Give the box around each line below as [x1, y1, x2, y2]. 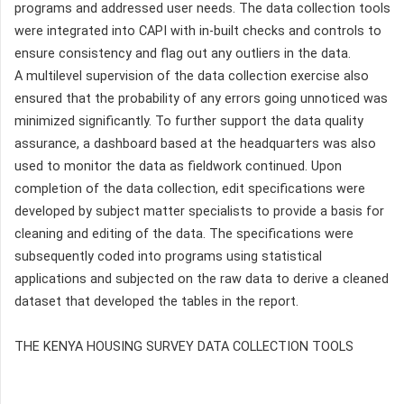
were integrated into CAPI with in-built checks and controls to [14, 23, 381, 39]
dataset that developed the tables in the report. [14, 293, 298, 309]
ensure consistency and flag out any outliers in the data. [14, 45, 351, 61]
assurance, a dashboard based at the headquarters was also [14, 135, 376, 151]
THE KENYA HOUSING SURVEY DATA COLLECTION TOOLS [14, 338, 353, 354]
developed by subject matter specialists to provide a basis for [14, 203, 384, 219]
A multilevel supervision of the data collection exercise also [14, 68, 369, 84]
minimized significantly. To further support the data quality [14, 113, 363, 129]
